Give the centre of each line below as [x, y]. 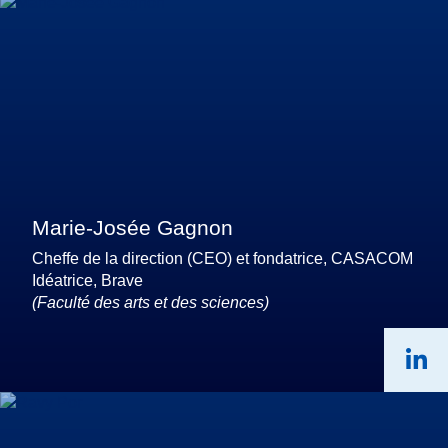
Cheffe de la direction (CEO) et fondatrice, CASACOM [222, 258]
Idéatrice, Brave [87, 280]
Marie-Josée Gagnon [132, 227]
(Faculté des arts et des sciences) [150, 302]
